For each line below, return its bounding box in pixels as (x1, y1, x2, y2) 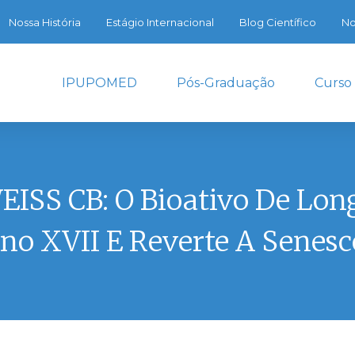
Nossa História (8, 16, 81, 29)
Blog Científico (239, 16, 316, 29)
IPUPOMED (62, 75, 137, 90)
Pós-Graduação (177, 75, 275, 90)
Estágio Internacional (105, 16, 214, 29)
